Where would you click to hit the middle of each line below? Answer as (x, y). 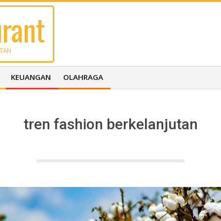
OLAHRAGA (83, 77)
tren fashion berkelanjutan (110, 124)
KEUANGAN (31, 77)
